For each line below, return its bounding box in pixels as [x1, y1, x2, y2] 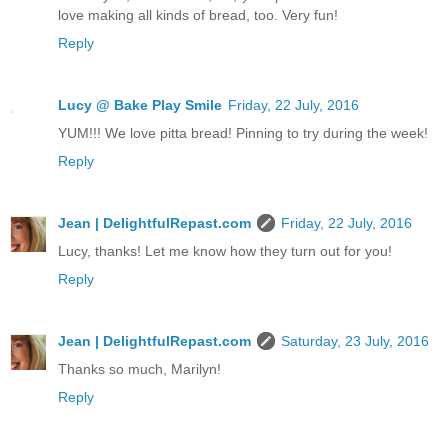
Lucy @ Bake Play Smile [58, 97, 222, 114]
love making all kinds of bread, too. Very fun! [58, 7, 338, 24]
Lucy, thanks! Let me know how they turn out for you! [58, 243, 392, 260]
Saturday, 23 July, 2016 [281, 333, 429, 350]
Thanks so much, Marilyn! [58, 361, 221, 378]
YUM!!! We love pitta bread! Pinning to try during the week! [58, 125, 428, 142]
